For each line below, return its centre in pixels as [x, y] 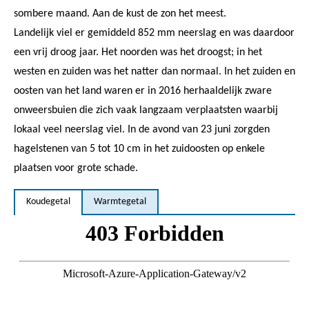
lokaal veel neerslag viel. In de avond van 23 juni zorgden [142, 129]
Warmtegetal [120, 201]
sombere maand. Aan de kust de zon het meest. [120, 13]
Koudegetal [48, 201]
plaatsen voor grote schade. [76, 168]
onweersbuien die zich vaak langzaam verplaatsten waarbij [146, 110]
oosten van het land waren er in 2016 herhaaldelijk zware [143, 91]
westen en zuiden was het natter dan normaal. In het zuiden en [154, 71]
